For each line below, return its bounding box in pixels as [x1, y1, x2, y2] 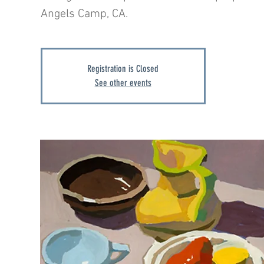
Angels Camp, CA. [40, 6, 128, 21]
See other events [94, 77, 151, 88]
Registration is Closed [87, 62, 159, 74]
